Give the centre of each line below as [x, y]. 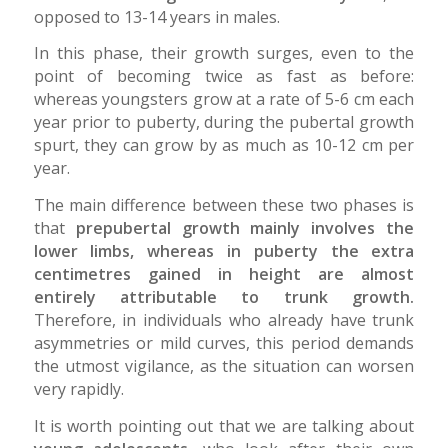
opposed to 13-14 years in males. [156, 16]
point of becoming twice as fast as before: [224, 76]
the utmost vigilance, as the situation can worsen [224, 365]
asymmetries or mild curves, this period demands [224, 342]
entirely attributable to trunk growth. [224, 296]
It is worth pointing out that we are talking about [224, 425]
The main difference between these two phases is [224, 204]
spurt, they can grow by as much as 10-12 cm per [224, 145]
